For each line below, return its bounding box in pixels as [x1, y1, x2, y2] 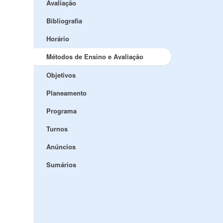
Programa [46, 106, 77, 115]
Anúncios [46, 142, 76, 151]
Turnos [46, 124, 68, 133]
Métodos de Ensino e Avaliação [46, 52, 143, 61]
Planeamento [46, 88, 87, 98]
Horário [46, 34, 69, 43]
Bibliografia [46, 16, 82, 25]
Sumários [46, 160, 76, 169]
